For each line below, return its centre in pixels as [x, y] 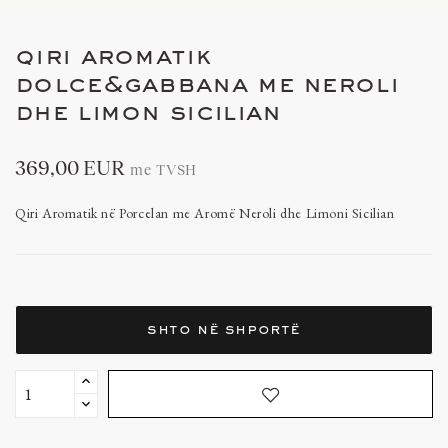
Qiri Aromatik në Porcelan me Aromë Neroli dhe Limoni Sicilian [205, 213]
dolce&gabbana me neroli [207, 86]
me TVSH [164, 170]
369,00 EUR [70, 168]
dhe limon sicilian [148, 114]
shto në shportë [224, 329]
